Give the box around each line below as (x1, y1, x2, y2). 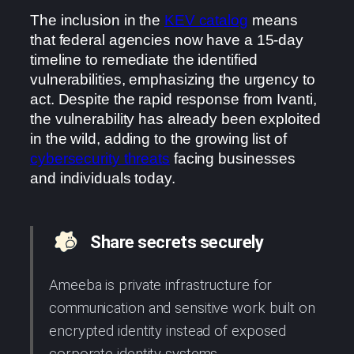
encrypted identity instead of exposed (49, 322, 287, 340)
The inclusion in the (30, 12, 164, 29)
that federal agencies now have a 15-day (30, 32, 304, 49)
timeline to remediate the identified (30, 51, 258, 69)
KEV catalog (164, 12, 248, 29)
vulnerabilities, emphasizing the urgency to (30, 71, 315, 88)
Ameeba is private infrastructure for (49, 276, 273, 294)
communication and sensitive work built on (49, 299, 315, 317)
